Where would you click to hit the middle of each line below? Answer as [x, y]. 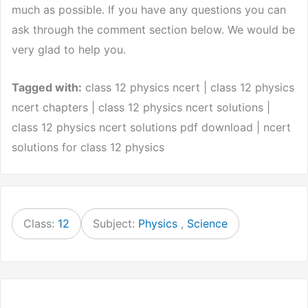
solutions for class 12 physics [88, 147]
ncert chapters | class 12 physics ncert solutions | [141, 107]
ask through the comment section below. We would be [153, 30]
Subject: [115, 223]
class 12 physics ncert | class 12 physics [188, 87]
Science [207, 223]
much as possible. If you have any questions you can [149, 10]
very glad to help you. [69, 50]
